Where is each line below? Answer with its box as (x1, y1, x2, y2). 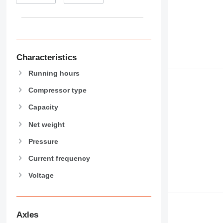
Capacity (28, 103, 58, 111)
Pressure (28, 137, 58, 145)
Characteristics (16, 53, 77, 63)
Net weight (28, 120, 65, 128)
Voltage (28, 171, 54, 180)
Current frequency (28, 154, 90, 162)
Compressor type (28, 86, 87, 95)
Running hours (28, 69, 80, 77)
